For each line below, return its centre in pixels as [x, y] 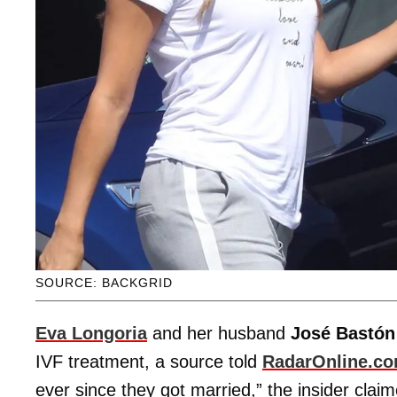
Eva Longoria [91, 333]
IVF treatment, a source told [149, 361]
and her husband [219, 333]
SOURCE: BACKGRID [104, 282]
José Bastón [343, 333]
